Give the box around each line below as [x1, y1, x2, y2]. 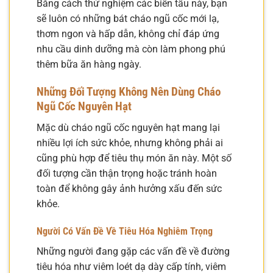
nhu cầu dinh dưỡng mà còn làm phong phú [37, 43, 225, 55]
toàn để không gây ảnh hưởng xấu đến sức [37, 182, 222, 194]
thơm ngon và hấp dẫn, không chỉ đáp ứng [37, 28, 219, 40]
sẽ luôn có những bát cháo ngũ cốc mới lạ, [37, 13, 219, 25]
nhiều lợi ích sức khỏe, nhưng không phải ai [37, 136, 223, 149]
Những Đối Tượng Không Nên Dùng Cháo [37, 85, 221, 99]
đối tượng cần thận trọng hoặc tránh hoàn [37, 167, 217, 179]
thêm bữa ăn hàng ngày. [37, 58, 141, 71]
